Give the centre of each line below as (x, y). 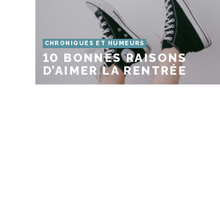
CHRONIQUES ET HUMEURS (95, 43)
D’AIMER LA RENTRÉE (115, 70)
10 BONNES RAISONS (115, 58)
